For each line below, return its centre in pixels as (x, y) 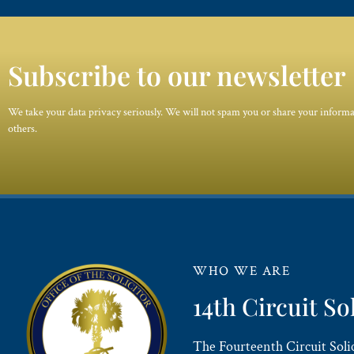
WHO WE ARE (241, 271)
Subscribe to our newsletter (177, 75)
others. (23, 129)
